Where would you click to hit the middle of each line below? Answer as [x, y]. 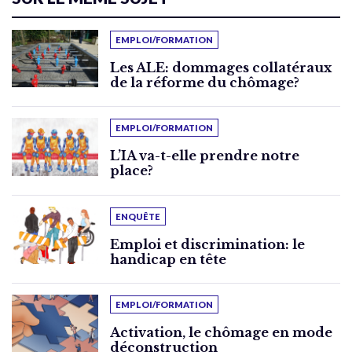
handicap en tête [168, 259]
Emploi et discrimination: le [207, 244]
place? [132, 171]
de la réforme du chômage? [205, 83]
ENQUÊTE [138, 216]
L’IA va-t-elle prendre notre [205, 156]
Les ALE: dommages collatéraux [221, 68]
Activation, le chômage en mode [221, 333]
